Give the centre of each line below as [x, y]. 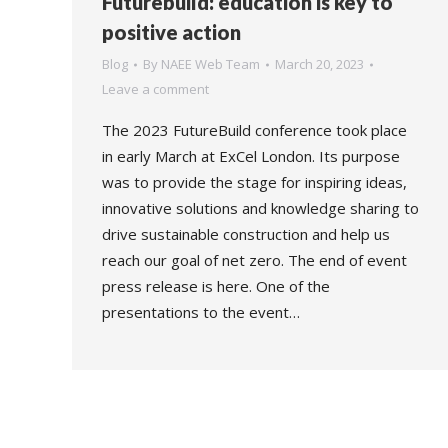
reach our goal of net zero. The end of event [254, 260]
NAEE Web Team [210, 64]
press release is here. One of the [216, 286]
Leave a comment [155, 89]
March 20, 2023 [319, 64]
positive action [171, 32]
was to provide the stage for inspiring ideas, [254, 182]
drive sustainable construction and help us [246, 234]
